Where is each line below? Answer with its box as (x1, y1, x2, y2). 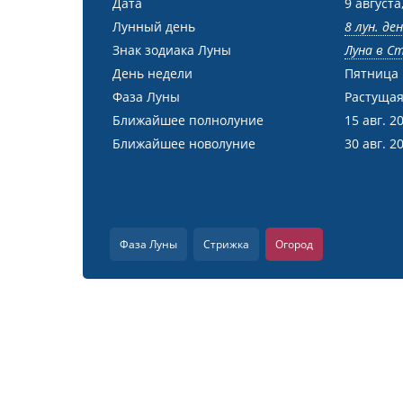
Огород (275, 237, 313, 252)
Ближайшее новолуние (112, 135, 255, 152)
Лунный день (112, 18, 195, 35)
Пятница (344, 65, 399, 82)
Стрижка (203, 237, 249, 252)
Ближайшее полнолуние (112, 112, 264, 129)
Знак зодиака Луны (112, 41, 231, 58)
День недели (112, 65, 193, 82)
